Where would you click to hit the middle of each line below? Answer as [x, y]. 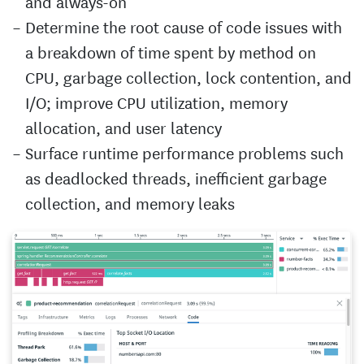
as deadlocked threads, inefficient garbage [176, 177]
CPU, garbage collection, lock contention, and [188, 76]
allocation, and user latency [123, 127]
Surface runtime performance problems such [184, 152]
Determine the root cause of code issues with [184, 26]
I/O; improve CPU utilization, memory [156, 102]
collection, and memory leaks [130, 202]
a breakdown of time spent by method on [171, 51]
